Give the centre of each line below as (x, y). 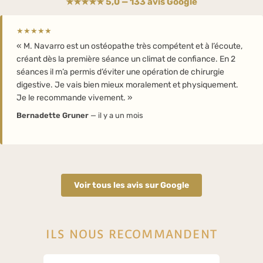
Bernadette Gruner (53, 115)
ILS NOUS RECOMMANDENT (131, 234)
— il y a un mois (116, 115)
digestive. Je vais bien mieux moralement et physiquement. (127, 85)
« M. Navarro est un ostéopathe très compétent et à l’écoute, (129, 46)
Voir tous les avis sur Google (131, 185)
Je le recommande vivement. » (75, 97)
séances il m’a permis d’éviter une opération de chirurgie (120, 72)
